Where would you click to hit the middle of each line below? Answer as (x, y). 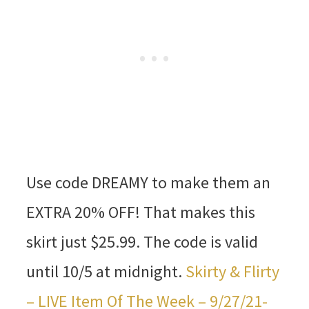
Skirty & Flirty (232, 271)
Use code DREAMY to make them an (148, 182)
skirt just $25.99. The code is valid (142, 241)
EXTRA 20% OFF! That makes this (140, 212)
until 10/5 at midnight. (106, 271)
